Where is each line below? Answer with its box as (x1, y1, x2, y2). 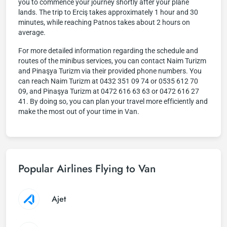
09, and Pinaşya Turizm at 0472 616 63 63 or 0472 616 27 (18, 87, 199, 95)
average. (18, 28, 46, 36)
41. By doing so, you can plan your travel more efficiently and (18, 97, 208, 105)
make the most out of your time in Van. (18, 107, 139, 116)
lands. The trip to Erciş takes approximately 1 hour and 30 (18, 8, 198, 16)
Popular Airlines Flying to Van (18, 161, 156, 176)
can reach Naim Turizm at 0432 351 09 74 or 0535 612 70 (18, 77, 198, 85)
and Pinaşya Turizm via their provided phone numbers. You (18, 67, 202, 75)
